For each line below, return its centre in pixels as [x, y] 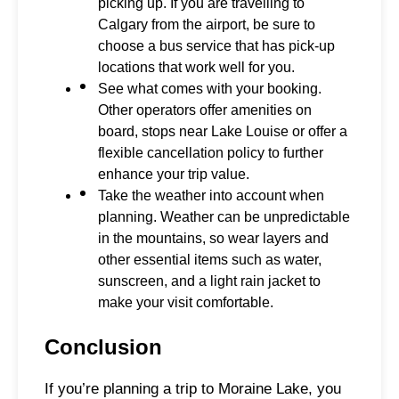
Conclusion [103, 347]
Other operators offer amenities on [205, 110]
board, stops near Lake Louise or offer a [223, 132]
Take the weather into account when [211, 196]
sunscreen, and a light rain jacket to [209, 281]
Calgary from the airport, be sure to [207, 25]
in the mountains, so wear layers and [213, 239]
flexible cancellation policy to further [211, 153]
